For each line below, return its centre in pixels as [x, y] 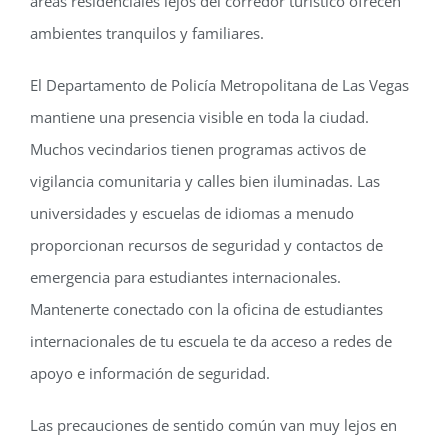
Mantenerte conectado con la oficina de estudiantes [206, 308]
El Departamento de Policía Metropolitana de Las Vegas [219, 84]
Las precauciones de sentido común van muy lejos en [213, 424]
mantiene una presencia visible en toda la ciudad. [199, 116]
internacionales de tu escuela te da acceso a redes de [210, 340]
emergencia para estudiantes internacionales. [185, 276]
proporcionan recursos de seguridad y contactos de [206, 244]
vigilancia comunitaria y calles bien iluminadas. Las [204, 180]
